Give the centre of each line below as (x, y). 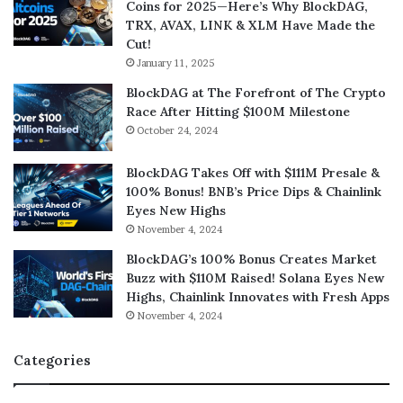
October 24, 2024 (177, 131)
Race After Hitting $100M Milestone (238, 112)
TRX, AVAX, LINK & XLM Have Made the (251, 26)
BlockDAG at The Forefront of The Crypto (256, 93)
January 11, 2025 (175, 63)
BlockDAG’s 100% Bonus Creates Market (251, 260)
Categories (52, 361)
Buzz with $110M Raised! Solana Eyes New (255, 278)
